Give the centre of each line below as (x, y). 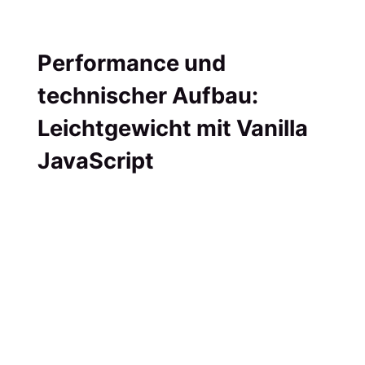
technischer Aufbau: (147, 95)
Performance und (131, 63)
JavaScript (95, 161)
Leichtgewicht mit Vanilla (172, 128)
